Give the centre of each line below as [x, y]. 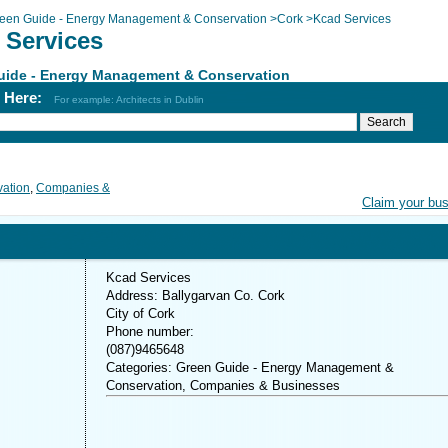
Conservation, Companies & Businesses [223, 385]
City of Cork [140, 313]
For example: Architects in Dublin [129, 99]
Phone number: [150, 331]
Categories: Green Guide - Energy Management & [250, 367]
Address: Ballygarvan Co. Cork [195, 295]
